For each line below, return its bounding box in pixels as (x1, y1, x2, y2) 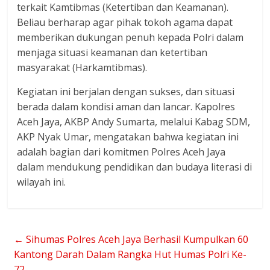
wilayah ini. (17, 175, 66, 189)
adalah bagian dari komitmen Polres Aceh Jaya (17, 145, 226, 159)
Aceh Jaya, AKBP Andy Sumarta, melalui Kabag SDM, (17, 115, 251, 128)
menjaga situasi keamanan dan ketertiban (17, 46, 208, 59)
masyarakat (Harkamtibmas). (17, 61, 148, 74)
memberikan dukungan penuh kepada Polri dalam (17, 31, 244, 44)
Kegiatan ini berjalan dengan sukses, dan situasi (17, 85, 235, 98)
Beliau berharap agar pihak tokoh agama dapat (17, 16, 233, 29)
